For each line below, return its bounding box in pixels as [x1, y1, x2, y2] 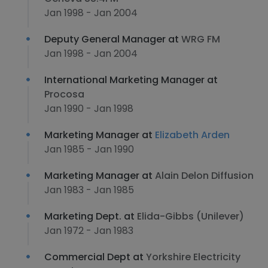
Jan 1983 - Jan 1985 [44, 183, 134, 197]
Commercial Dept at [44, 250, 146, 264]
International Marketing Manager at [44, 73, 218, 87]
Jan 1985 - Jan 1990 [44, 142, 134, 156]
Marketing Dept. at [44, 209, 137, 223]
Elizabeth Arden [155, 128, 230, 142]
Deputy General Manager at [44, 32, 181, 46]
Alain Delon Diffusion [155, 169, 254, 182]
